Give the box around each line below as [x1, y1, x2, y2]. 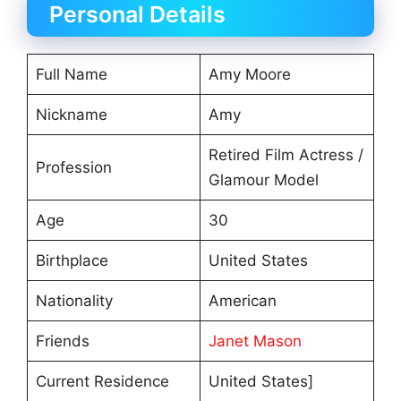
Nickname [35, 106, 107, 124]
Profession [35, 158, 112, 177]
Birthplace [35, 252, 108, 270]
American [208, 292, 277, 311]
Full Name [35, 65, 107, 84]
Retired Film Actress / [208, 146, 363, 165]
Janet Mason [208, 332, 306, 351]
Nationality [35, 292, 113, 311]
